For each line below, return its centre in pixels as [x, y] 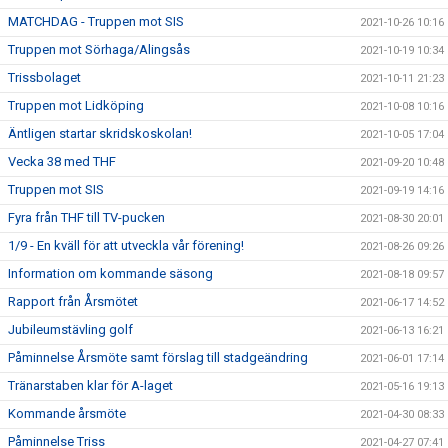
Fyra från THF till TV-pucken [86, 217]
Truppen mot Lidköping [76, 105]
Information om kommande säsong [110, 273]
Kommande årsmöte [67, 413]
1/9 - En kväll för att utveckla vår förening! [126, 245]
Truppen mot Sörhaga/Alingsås [99, 49]
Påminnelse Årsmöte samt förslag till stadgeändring [158, 357]
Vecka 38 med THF [62, 161]
